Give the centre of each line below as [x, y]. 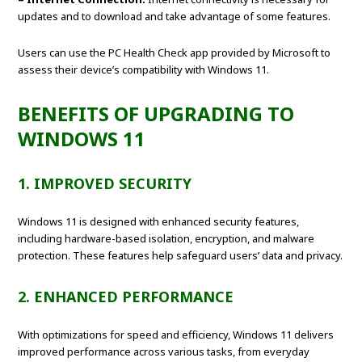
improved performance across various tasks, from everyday [164, 352]
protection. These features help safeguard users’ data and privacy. [181, 256]
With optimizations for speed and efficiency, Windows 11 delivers [176, 335]
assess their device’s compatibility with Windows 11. [144, 70]
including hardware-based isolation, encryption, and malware [166, 239]
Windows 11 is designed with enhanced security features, [159, 222]
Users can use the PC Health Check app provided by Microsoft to [175, 53]
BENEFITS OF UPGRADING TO [156, 114]
